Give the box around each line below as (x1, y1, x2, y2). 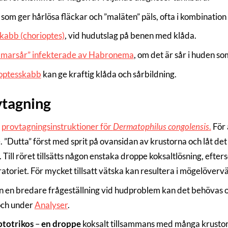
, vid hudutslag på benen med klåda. (64, 30, 196, 41)
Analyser (34, 199, 68, 210)
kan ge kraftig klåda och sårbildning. (41, 68, 177, 79)
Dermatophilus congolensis (112, 121, 209, 132)
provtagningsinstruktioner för (1, 121, 113, 132)
